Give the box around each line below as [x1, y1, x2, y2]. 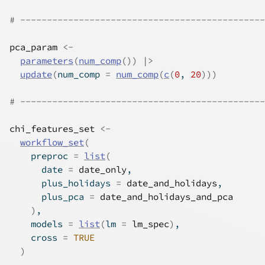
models [9, 218, 68, 230]
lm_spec [132, 218, 169, 230]
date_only [79, 164, 127, 175]
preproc [9, 150, 73, 161]
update [20, 69, 52, 80]
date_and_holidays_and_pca [100, 191, 233, 202]
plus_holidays [9, 177, 116, 189]
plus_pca [9, 191, 89, 202]
